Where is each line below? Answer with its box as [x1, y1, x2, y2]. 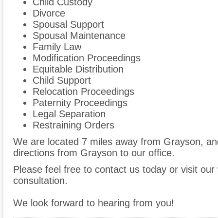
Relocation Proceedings [33, 86, 134, 97]
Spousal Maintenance [33, 30, 126, 41]
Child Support [33, 75, 91, 86]
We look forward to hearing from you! [13, 198, 174, 209]
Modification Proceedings [33, 53, 141, 64]
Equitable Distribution [33, 64, 124, 75]
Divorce [33, 8, 65, 19]
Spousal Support [33, 19, 104, 30]
